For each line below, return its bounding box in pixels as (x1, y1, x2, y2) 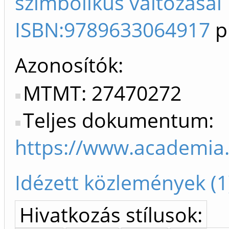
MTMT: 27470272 (23, 79, 181, 107)
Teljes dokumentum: (23, 106, 214, 134)
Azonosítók (15, 51, 118, 79)
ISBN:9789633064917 (15, 16, 210, 43)
